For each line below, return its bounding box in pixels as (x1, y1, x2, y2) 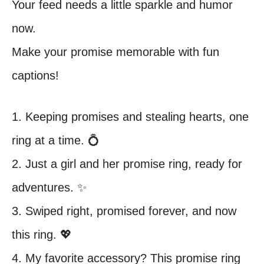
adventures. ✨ (12, 181, 87, 194)
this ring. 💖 (12, 228, 72, 241)
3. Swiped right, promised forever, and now (12, 204, 236, 217)
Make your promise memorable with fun (12, 45, 219, 58)
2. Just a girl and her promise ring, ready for (12, 157, 242, 170)
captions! (12, 69, 59, 82)
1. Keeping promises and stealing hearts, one (12, 110, 249, 123)
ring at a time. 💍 (12, 134, 100, 147)
